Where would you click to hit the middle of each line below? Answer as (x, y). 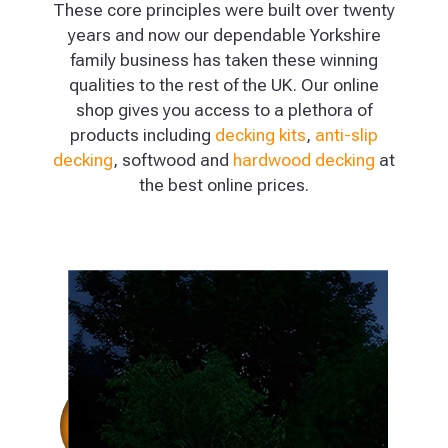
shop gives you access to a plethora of (224, 109)
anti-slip (346, 134)
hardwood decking (304, 159)
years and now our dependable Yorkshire (224, 34)
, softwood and (173, 159)
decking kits (260, 134)
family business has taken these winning (224, 59)
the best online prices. (224, 184)
